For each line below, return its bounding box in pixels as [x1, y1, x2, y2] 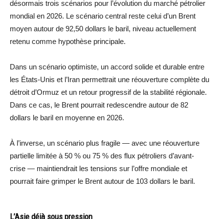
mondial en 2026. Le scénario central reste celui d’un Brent [10, 11, 196, 20]
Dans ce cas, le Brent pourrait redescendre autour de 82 [10, 100, 188, 109]
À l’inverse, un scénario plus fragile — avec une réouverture [10, 138, 199, 147]
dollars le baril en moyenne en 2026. [10, 113, 124, 122]
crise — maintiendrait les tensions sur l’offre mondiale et [10, 164, 187, 173]
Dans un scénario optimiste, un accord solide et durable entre [10, 62, 204, 71]
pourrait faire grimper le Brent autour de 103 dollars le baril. [10, 176, 195, 185]
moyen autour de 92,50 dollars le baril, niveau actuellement [10, 24, 196, 33]
